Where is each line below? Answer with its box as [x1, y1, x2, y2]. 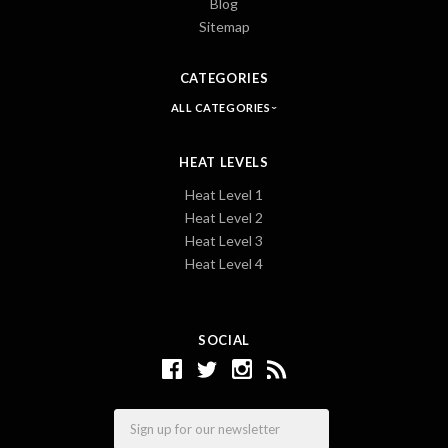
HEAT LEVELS [179, 153, 269, 170]
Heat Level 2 [185, 208, 263, 226]
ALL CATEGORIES [170, 100, 273, 114]
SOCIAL [198, 331, 250, 348]
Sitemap [198, 17, 250, 35]
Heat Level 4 [185, 254, 263, 272]
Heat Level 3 [185, 231, 263, 249]
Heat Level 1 [185, 185, 263, 203]
